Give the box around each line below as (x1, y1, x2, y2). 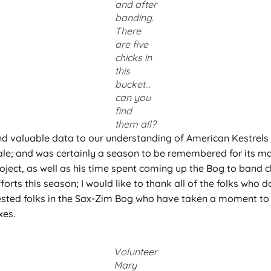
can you (114, 91, 151, 103)
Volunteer (114, 246, 157, 258)
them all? (114, 117, 156, 130)
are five (114, 38, 148, 50)
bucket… (114, 77, 151, 90)
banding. (114, 11, 154, 24)
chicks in (114, 51, 152, 64)
